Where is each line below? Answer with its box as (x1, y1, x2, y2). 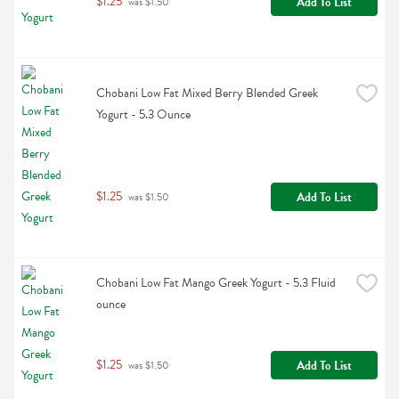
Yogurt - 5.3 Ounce (96, 105, 191, 125)
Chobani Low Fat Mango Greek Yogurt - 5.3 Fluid (96, 273, 336, 293)
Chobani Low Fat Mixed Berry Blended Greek (96, 84, 318, 103)
